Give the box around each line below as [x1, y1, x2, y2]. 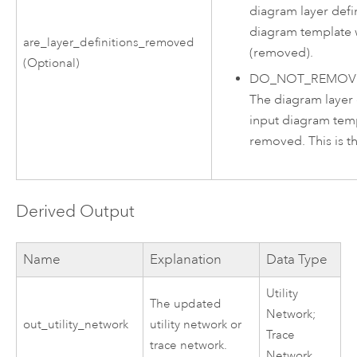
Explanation [150, 251, 222, 269]
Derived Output [15, 201, 135, 222]
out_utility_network [23, 317, 129, 333]
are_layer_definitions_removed [23, 34, 195, 50]
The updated [150, 296, 222, 312]
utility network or [150, 317, 242, 333]
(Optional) [23, 55, 80, 71]
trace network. [150, 338, 228, 354]
